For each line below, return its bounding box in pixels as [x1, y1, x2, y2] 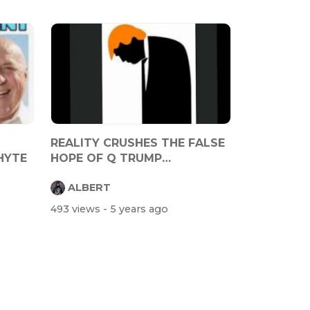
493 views [51, 203, 103, 216]
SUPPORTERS [51, 166, 129, 180]
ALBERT [68, 181, 111, 194]
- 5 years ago [103, 203, 168, 216]
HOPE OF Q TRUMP [51, 151, 162, 165]
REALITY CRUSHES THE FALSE [51, 136, 225, 149]
